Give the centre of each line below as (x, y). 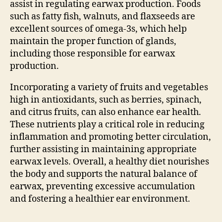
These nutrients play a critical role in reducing (107, 124)
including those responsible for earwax (92, 54)
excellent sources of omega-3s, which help (98, 29)
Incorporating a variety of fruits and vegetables (109, 87)
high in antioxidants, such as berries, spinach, (106, 100)
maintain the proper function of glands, (93, 41)
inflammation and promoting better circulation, (111, 137)
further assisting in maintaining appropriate (103, 149)
